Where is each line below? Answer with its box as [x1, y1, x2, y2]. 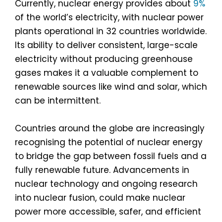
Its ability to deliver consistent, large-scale [15, 39, 198, 52]
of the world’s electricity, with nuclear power [15, 11, 204, 24]
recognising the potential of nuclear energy [15, 136, 203, 149]
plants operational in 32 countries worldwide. [15, 25, 207, 38]
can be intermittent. [15, 95, 101, 107]
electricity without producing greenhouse [15, 53, 193, 65]
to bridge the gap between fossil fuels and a [15, 150, 207, 163]
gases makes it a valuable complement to [15, 67, 198, 79]
